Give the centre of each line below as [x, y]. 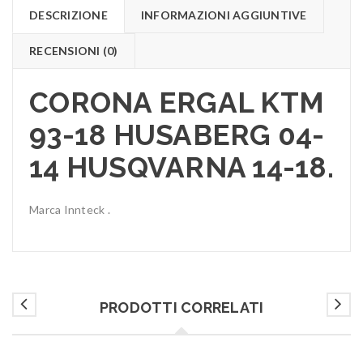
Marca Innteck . [70, 209]
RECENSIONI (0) [74, 50]
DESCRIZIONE [68, 15]
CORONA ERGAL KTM [177, 102]
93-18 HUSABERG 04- [177, 135]
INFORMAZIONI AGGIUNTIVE [224, 15]
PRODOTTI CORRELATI [181, 307]
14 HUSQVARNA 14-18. [181, 167]
